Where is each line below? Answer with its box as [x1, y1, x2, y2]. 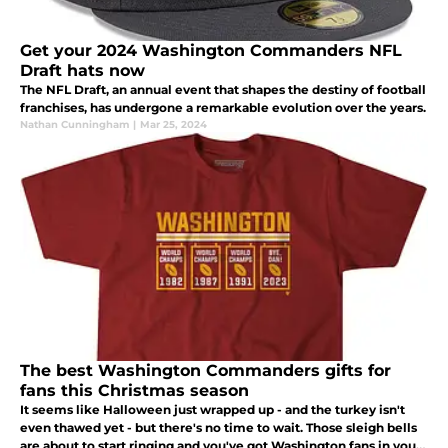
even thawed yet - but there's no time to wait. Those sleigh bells [20, 419, 417, 435]
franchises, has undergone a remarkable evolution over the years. [20, 99, 426, 115]
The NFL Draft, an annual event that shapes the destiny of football [20, 81, 426, 97]
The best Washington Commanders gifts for [20, 360, 391, 380]
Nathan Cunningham [20, 117, 129, 131]
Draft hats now [20, 60, 145, 80]
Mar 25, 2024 [140, 117, 207, 131]
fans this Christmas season [20, 380, 249, 400]
